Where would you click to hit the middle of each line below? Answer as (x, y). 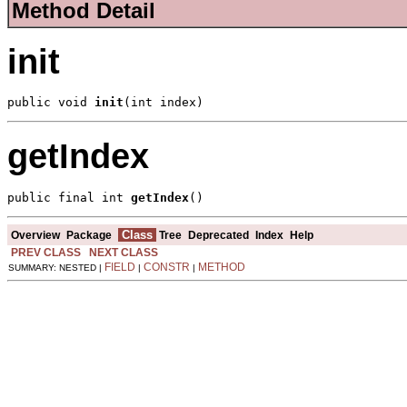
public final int (69, 197)
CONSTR (167, 267)
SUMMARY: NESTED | (56, 267)
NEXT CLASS (124, 252)
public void (51, 103)
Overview (35, 235)
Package (89, 235)
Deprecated (218, 235)
